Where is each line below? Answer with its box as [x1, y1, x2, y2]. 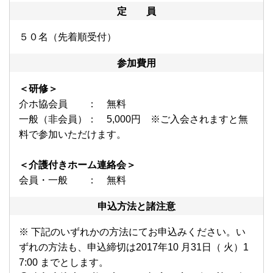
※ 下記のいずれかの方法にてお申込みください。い [19, 227, 246, 238]
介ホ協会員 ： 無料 [19, 99, 126, 110]
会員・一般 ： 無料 [19, 175, 126, 186]
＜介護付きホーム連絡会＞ [19, 160, 136, 171]
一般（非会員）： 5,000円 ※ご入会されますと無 [19, 114, 248, 125]
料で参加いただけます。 [19, 129, 126, 140]
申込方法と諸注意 [97, 201, 175, 212]
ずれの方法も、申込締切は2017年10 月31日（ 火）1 [19, 242, 249, 253]
